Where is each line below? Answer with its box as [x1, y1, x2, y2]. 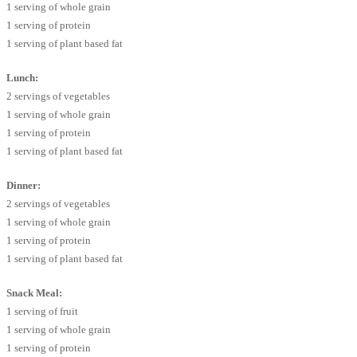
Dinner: [6, 179, 41, 192]
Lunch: [6, 72, 38, 84]
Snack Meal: [6, 287, 62, 300]
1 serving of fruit [6, 305, 78, 318]
